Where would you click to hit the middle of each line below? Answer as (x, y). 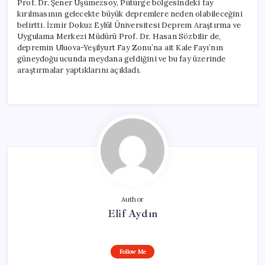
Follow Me (132, 251)
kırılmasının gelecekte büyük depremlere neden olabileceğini (130, 14)
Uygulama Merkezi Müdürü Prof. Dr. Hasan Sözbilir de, (119, 36)
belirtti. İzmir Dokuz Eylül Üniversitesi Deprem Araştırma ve (129, 25)
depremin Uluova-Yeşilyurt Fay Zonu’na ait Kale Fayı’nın (120, 47)
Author (132, 199)
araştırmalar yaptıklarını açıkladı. (79, 70)
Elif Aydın (132, 213)
